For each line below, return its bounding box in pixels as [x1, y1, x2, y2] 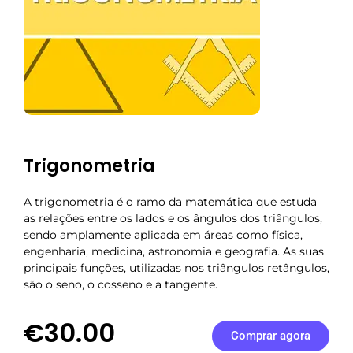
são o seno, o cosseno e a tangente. [24, 277, 217, 292]
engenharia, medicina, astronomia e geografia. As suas [24, 244, 324, 259]
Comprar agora [230, 328, 310, 343]
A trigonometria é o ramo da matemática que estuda [24, 195, 317, 210]
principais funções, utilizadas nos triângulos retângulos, [24, 261, 329, 276]
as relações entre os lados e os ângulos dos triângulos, [24, 211, 322, 226]
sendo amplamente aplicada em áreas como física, [24, 228, 303, 243]
